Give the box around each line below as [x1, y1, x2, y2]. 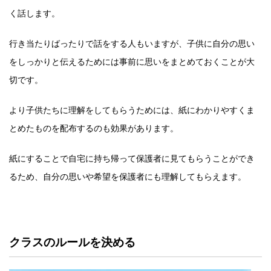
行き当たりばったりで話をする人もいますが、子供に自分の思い [9, 38, 255, 48]
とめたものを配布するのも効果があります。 [9, 122, 178, 133]
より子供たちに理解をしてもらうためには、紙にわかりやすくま [9, 104, 255, 115]
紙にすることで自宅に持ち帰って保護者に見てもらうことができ [9, 152, 255, 163]
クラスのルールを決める [9, 235, 135, 249]
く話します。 [9, 7, 60, 18]
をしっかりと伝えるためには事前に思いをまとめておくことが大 [9, 56, 255, 67]
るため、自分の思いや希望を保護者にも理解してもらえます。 [9, 171, 246, 181]
